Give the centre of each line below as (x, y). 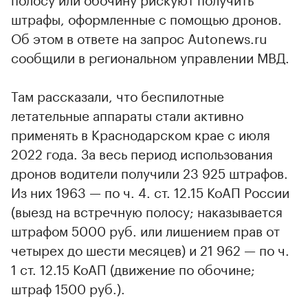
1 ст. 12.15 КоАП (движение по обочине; (133, 268)
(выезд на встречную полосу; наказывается (147, 210)
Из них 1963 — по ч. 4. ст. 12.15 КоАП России (150, 191)
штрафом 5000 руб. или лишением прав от (145, 229)
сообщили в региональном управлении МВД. (150, 56)
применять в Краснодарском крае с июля (141, 133)
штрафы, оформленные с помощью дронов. (146, 18)
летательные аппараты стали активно (127, 114)
